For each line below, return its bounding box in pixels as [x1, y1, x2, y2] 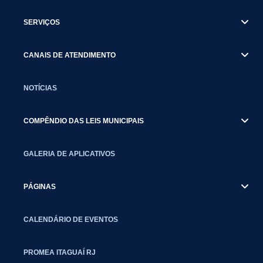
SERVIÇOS [23, 18, 60, 26]
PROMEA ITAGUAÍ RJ [23, 248, 96, 256]
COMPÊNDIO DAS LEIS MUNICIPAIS [23, 117, 144, 124]
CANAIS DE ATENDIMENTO [23, 51, 116, 59]
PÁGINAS [23, 183, 56, 190]
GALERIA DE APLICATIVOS [23, 150, 115, 157]
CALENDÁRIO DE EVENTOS [23, 215, 118, 223]
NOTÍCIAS [23, 84, 57, 92]
